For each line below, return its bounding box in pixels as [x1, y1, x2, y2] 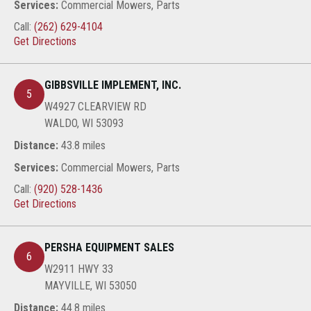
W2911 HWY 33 [44, 262, 113, 276]
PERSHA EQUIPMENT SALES [44, 241, 174, 255]
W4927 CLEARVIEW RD [44, 100, 146, 114]
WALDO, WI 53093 [44, 117, 124, 131]
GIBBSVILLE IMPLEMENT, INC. [44, 78, 181, 92]
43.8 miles [58, 138, 106, 152]
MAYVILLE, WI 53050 [44, 279, 137, 293]
